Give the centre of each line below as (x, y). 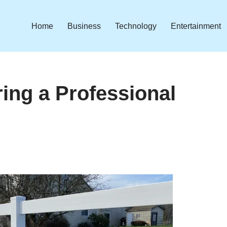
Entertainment (196, 26)
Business (84, 26)
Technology (136, 26)
